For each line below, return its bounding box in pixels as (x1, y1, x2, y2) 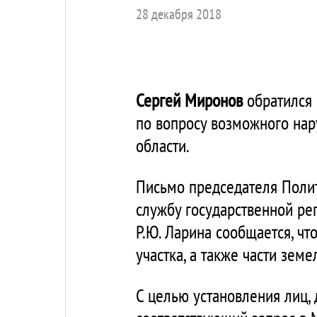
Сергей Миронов (136, 88, 243, 112)
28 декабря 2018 (136, 5, 221, 23)
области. (136, 134, 190, 157)
